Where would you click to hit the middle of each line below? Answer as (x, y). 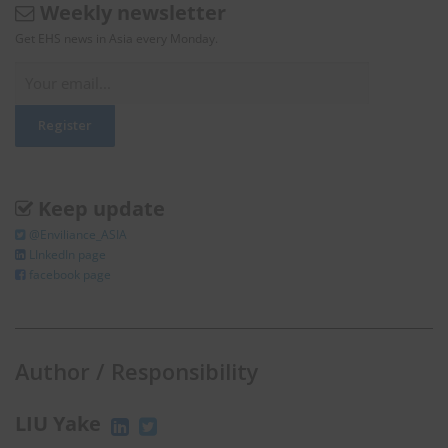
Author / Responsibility (137, 372)
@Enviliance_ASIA (78, 235)
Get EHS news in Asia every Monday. (116, 39)
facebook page (68, 275)
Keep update (101, 209)
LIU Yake (60, 424)
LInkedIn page (67, 255)
